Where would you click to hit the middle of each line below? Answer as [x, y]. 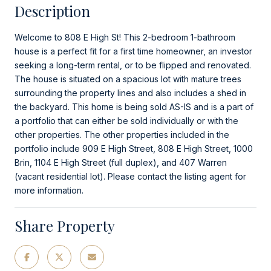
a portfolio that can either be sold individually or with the [126, 120]
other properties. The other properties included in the [122, 134]
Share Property [65, 225]
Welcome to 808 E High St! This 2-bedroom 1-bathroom [125, 37]
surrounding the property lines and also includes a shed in [130, 93]
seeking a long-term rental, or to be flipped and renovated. [133, 65]
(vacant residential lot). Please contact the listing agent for [130, 176]
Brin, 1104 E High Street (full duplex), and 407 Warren [121, 162]
